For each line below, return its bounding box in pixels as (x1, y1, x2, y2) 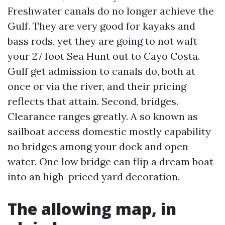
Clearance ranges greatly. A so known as (8, 110, 198, 123)
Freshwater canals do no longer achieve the (8, 5, 214, 17)
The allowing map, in (8, 198, 176, 219)
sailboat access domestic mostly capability (8, 125, 211, 138)
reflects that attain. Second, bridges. (8, 95, 178, 107)
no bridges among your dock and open (8, 140, 188, 153)
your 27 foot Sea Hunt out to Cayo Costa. (8, 50, 200, 62)
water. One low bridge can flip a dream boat (8, 155, 213, 168)
